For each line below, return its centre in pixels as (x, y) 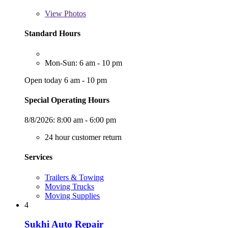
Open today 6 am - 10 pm (66, 80)
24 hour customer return (83, 137)
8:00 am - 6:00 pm (87, 120)
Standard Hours (52, 34)
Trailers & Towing (74, 177)
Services (38, 157)
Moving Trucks (69, 186)
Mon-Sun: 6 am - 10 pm (83, 63)
